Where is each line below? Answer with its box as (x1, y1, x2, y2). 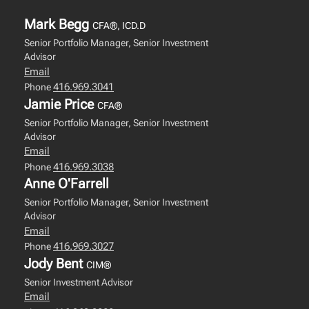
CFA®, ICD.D (92, 20, 146, 31)
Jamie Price (24, 95, 97, 112)
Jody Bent (24, 255, 86, 272)
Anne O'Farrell (24, 175, 109, 192)
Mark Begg (24, 16, 92, 32)
